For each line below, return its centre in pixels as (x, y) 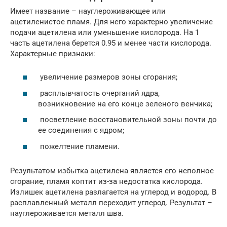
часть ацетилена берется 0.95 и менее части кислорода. (111, 43)
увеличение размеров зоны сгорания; (108, 77)
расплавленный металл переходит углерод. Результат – (111, 202)
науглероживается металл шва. (67, 213)
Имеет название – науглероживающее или (88, 11)
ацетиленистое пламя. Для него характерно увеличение (111, 22)
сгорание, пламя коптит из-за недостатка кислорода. (106, 181)
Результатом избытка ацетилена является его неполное (112, 171)
